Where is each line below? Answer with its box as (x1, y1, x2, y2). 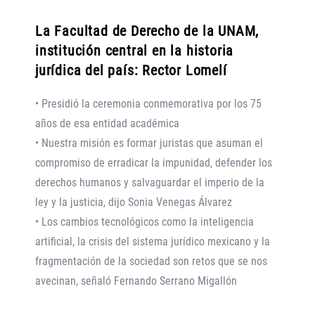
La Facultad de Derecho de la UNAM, (35, 22, 259, 39)
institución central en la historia (35, 41, 234, 59)
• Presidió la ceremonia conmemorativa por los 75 (35, 96, 262, 110)
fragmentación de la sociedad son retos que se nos (35, 254, 267, 268)
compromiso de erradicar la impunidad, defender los (35, 155, 272, 169)
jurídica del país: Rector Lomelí (35, 61, 227, 79)
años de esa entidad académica (35, 116, 179, 130)
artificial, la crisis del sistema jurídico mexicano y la (35, 234, 270, 248)
